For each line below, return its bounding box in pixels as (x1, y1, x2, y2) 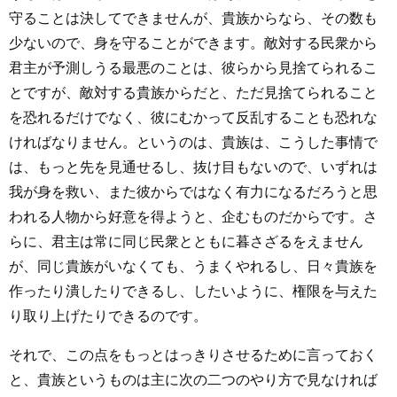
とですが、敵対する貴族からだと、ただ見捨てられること (9, 84, 378, 100)
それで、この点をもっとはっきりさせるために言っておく (9, 346, 378, 362)
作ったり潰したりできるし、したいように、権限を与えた (9, 283, 378, 299)
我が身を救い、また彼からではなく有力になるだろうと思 (9, 183, 378, 199)
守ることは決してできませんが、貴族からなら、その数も (9, 10, 378, 26)
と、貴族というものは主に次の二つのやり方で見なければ (9, 371, 378, 387)
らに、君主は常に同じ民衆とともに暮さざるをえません (9, 233, 363, 249)
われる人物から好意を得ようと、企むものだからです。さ (9, 208, 378, 224)
